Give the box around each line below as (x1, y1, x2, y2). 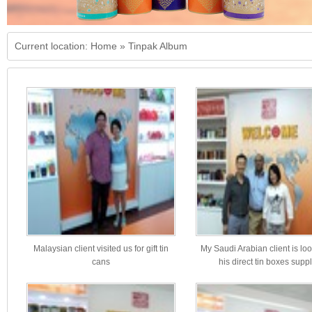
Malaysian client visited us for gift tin (33, 244, 169, 253)
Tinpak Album (128, 40, 187, 52)
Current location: (15, 40, 91, 52)
